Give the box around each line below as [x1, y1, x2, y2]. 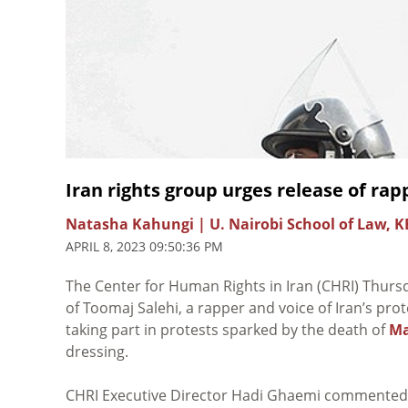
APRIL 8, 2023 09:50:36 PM [66, 237, 223, 255]
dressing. [66, 341, 128, 362]
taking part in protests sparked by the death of [66, 319, 389, 340]
